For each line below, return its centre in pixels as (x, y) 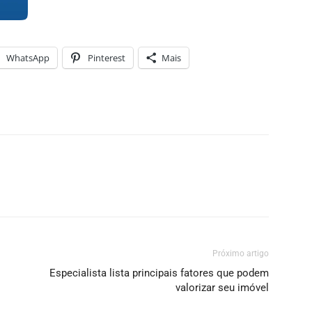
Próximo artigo (241, 253)
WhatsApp (28, 58)
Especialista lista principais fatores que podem (159, 273)
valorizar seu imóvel (222, 288)
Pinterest (107, 58)
